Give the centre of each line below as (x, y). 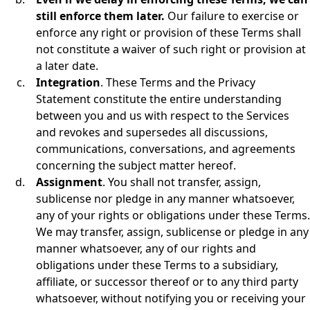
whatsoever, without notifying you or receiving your (171, 298)
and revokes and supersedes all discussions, (152, 132)
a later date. (67, 66)
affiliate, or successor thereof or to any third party (167, 282)
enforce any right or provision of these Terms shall (168, 33)
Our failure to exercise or (232, 16)
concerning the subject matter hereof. (136, 165)
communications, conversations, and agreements (166, 149)
